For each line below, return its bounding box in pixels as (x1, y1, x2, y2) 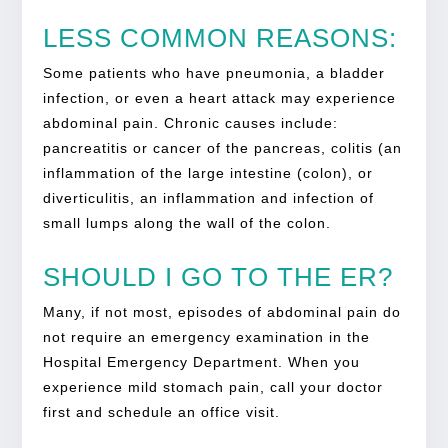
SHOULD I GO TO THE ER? (42, 261, 393, 292)
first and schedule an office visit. (42, 403, 280, 420)
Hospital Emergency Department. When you (42, 353, 360, 370)
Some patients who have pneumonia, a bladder (42, 64, 385, 81)
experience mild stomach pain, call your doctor (42, 378, 383, 395)
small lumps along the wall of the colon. (42, 214, 331, 231)
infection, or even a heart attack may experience (42, 89, 396, 106)
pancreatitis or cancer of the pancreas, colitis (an (42, 139, 402, 156)
